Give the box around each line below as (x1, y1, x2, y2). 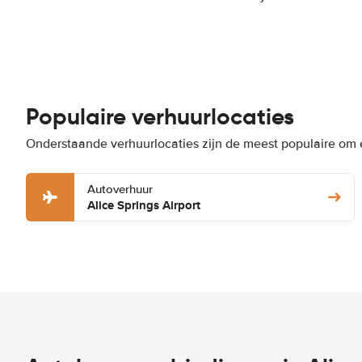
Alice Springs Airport (87, 196, 200, 214)
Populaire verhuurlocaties (26, 103, 294, 131)
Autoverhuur (87, 182, 153, 196)
